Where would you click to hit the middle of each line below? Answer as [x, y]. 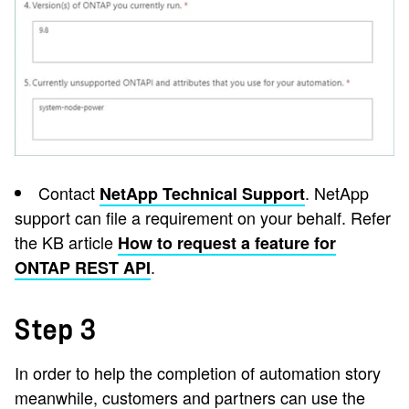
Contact [69, 193]
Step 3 [56, 331]
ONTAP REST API [83, 268]
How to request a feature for [227, 243]
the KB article [66, 242]
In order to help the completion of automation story [198, 373]
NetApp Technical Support [202, 194]
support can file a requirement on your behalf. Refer [203, 218]
